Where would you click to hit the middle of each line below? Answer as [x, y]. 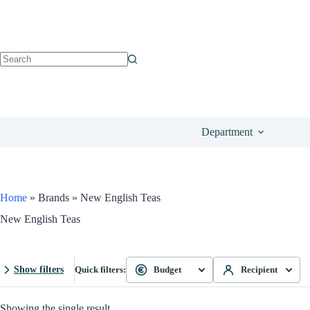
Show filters [39, 269]
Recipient [259, 269]
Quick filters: [100, 269]
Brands [54, 198]
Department [227, 132]
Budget [167, 269]
